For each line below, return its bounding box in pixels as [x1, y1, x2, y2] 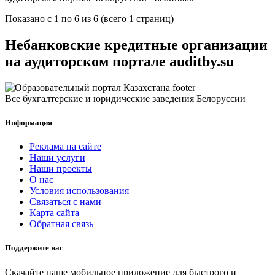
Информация [5, 118, 52, 128]
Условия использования [29, 185, 129, 196]
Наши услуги [29, 152, 85, 163]
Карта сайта [29, 207, 79, 219]
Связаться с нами [29, 196, 101, 207]
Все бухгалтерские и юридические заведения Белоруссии [5, 93, 246, 104]
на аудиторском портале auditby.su [5, 53, 234, 69]
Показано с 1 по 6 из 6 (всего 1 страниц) [5, 14, 174, 25]
